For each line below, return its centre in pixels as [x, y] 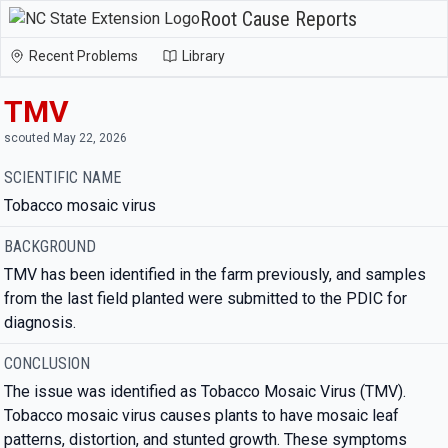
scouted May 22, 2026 [65, 138]
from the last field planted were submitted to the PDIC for [205, 298]
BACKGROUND [50, 246]
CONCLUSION [47, 363]
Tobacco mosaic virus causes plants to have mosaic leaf [201, 415]
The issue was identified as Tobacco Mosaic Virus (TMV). [205, 391]
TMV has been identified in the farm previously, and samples [215, 274]
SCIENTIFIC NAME [62, 177]
